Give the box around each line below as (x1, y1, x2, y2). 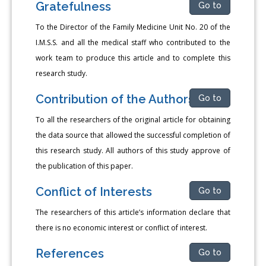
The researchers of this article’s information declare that (36, 207, 230, 217)
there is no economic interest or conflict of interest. (36, 222, 208, 233)
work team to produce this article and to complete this (36, 52, 230, 63)
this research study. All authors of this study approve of (36, 145, 230, 156)
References (36, 246, 104, 261)
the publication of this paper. (36, 160, 134, 171)
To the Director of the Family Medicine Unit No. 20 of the (36, 21, 230, 32)
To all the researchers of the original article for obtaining (36, 114, 230, 125)
